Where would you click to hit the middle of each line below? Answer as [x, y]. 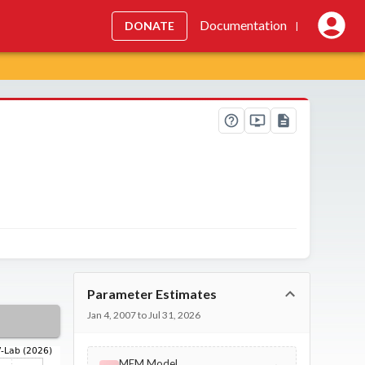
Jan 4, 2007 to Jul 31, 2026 [144, 314]
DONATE [150, 26]
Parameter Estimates [152, 293]
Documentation [243, 25]
